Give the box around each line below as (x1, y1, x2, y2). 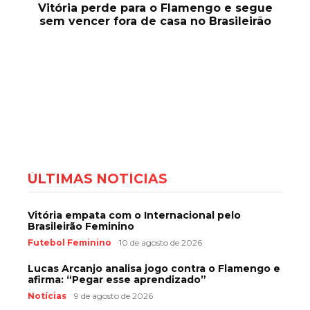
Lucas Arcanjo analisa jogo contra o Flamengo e (28, 262, 280, 275)
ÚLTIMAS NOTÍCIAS (28, 170, 167, 187)
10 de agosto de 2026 (119, 237, 202, 248)
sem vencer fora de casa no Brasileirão (39, 14, 271, 28)
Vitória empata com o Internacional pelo (28, 208, 241, 221)
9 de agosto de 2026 (74, 290, 153, 301)
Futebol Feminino (28, 237, 111, 248)
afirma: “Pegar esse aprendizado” (28, 273, 206, 286)
